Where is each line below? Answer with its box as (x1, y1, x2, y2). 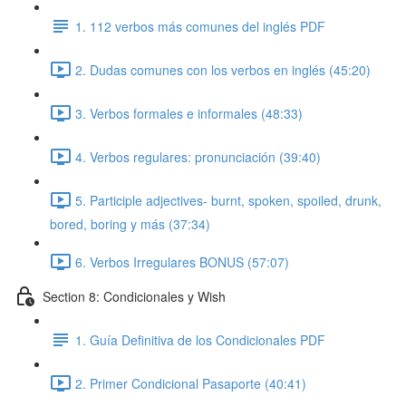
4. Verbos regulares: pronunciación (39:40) (75, 147, 321, 166)
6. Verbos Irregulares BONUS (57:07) (75, 252, 289, 271)
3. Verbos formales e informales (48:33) (75, 103, 303, 122)
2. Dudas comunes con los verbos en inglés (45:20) (75, 60, 371, 79)
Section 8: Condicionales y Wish (43, 286, 226, 305)
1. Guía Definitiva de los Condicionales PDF (75, 330, 325, 349)
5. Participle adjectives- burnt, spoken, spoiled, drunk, (75, 190, 382, 209)
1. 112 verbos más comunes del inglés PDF (75, 16, 325, 35)
